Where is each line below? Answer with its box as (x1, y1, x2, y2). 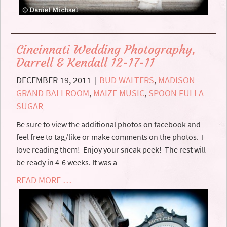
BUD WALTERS (99, 74, 154, 86)
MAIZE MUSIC (93, 87, 144, 99)
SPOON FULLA (148, 87, 204, 99)
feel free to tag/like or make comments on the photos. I (16, 132, 204, 142)
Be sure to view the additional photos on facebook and (16, 119, 201, 130)
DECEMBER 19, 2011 (16, 74, 91, 86)
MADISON (158, 74, 195, 86)
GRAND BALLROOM (16, 87, 89, 99)
